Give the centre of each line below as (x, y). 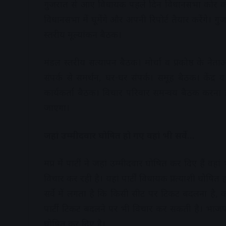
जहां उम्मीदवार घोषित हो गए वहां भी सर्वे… (119, 135)
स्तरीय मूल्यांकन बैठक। (83, 35)
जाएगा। (57, 108)
